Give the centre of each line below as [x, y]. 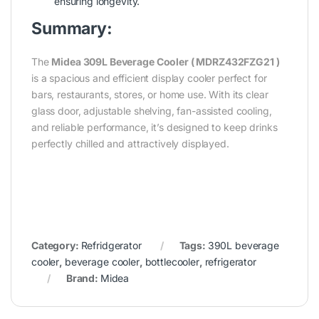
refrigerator [230, 262]
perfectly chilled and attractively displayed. [130, 144]
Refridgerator [111, 246]
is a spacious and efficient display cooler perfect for [149, 78]
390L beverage [243, 246]
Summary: [72, 29]
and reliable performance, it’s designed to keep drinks [155, 127]
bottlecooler [172, 262]
